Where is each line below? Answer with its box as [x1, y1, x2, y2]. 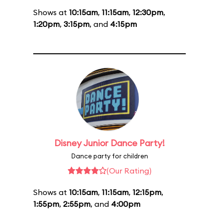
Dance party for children [71, 152, 148, 160]
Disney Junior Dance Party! [54, 137, 165, 149]
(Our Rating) [107, 166, 152, 175]
